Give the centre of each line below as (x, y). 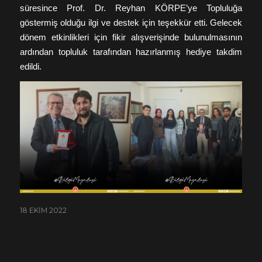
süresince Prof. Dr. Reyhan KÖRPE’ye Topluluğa (131, 8)
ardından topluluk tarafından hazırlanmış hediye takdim (131, 52)
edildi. (30, 67)
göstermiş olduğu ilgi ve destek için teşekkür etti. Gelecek (131, 23)
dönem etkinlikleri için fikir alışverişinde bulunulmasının (131, 37)
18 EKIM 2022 (43, 210)
